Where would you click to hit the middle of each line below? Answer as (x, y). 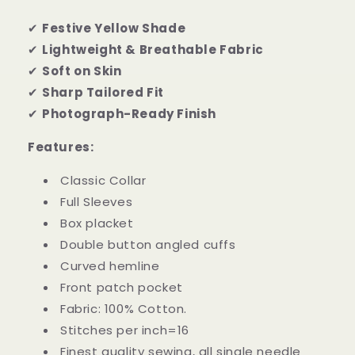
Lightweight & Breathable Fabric (153, 49)
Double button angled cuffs (148, 244)
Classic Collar (103, 180)
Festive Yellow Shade (114, 28)
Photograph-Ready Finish (130, 113)
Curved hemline (110, 265)
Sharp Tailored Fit (103, 92)
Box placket (97, 223)
